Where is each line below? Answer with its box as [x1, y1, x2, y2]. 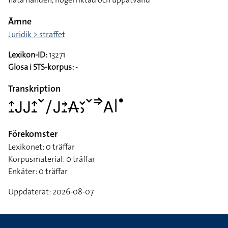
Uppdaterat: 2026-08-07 [8, 186, 94, 197]
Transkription [8, 82, 61, 95]
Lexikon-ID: [8, 49, 47, 60]
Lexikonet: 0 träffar [8, 141, 75, 152]
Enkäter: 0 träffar [8, 166, 68, 177]
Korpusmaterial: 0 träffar [8, 154, 95, 164]
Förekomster [8, 128, 58, 140]
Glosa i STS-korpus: [8, 62, 74, 72]
